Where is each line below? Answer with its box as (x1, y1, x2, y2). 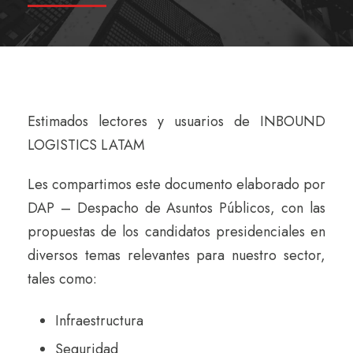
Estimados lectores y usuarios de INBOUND (28, 110, 325, 132)
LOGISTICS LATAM (28, 134, 145, 155)
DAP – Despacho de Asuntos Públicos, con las (28, 197, 325, 218)
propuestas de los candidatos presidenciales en (28, 221, 325, 242)
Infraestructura (55, 310, 143, 331)
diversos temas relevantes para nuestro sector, (28, 244, 325, 266)
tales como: (28, 268, 97, 289)
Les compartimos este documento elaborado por (28, 173, 325, 195)
